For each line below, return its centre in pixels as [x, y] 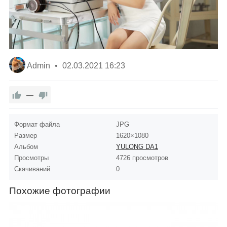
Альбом [26, 146]
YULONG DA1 [137, 146]
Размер [25, 135]
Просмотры [31, 158]
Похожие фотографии [60, 191]
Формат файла [37, 124]
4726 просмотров [142, 158]
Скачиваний [32, 169]
